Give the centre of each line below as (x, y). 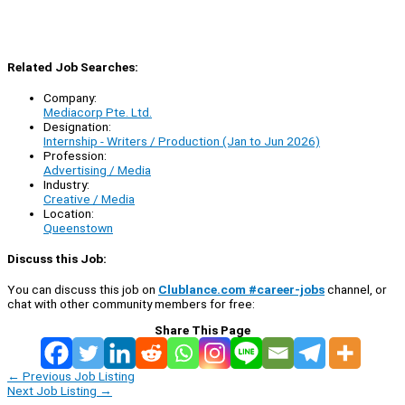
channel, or (356, 290)
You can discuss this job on (83, 290)
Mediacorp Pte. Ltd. (98, 112)
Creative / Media (89, 198)
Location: (69, 213)
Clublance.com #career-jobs (241, 290)
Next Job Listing (53, 391)
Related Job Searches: (73, 66)
